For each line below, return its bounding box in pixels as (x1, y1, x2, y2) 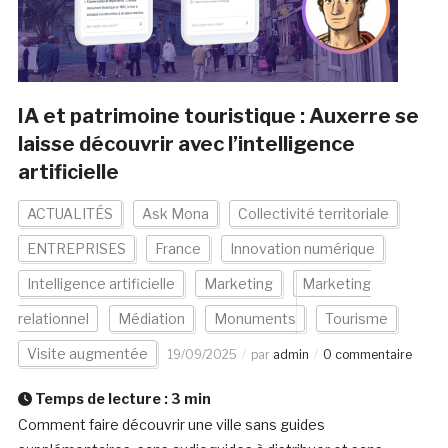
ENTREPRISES (26, 240, 126, 258)
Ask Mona (141, 205, 209, 223)
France (154, 240, 201, 258)
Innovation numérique (229, 240, 375, 258)
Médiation (117, 310, 185, 328)
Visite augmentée (26, 345, 148, 363)
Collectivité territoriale (237, 205, 389, 223)
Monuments (213, 310, 296, 328)
